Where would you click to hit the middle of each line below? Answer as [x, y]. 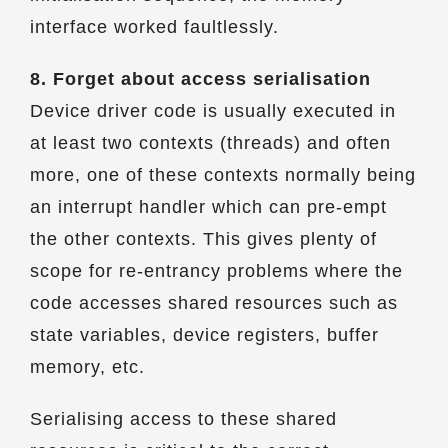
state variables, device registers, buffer [204, 335]
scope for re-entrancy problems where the [216, 271]
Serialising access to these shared [183, 419]
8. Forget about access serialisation [200, 79]
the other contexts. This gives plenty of [203, 239]
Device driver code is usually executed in [213, 111]
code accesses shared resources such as [214, 303]
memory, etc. [87, 367]
